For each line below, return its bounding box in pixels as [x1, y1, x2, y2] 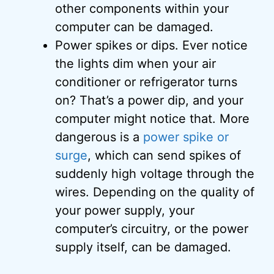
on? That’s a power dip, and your [55, 93, 243, 108]
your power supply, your [55, 203, 194, 218]
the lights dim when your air [55, 56, 216, 71]
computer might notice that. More [55, 111, 250, 126]
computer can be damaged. [55, 20, 213, 34]
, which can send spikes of [87, 148, 241, 163]
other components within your [55, 1, 229, 16]
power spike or [143, 130, 229, 144]
